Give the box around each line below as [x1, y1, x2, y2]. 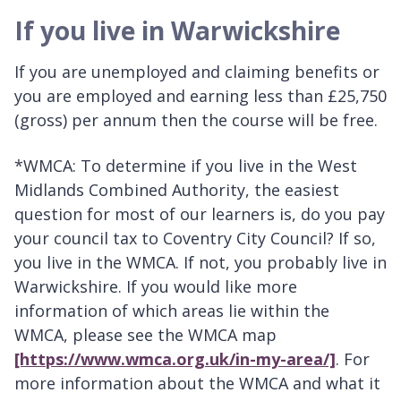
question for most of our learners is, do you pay [14, 203, 385, 226]
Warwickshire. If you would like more [14, 276, 297, 298]
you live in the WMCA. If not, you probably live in [14, 252, 387, 274]
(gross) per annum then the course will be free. [14, 109, 378, 132]
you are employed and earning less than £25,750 [14, 85, 387, 107]
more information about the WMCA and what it [14, 372, 380, 395]
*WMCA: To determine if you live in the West [14, 155, 357, 177]
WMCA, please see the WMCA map [14, 324, 277, 346]
